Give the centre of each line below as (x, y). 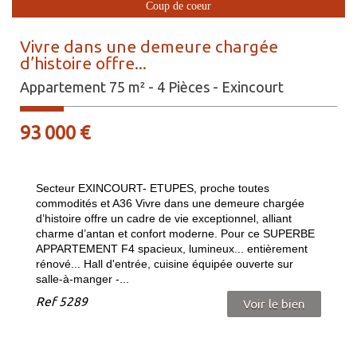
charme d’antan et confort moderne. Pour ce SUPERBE (175, 233)
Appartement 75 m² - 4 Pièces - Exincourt (152, 86)
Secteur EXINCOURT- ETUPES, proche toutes (153, 188)
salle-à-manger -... (82, 279)
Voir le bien (274, 304)
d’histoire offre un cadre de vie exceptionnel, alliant (164, 218)
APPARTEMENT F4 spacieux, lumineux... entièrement (172, 248)
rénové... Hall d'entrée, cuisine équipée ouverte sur (165, 263)
